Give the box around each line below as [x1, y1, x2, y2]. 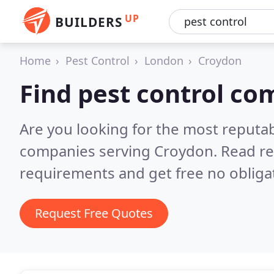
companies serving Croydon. [20, 141, 221, 161]
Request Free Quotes [35, 205, 153, 221]
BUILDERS [55, 13, 122, 31]
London [144, 53, 183, 68]
